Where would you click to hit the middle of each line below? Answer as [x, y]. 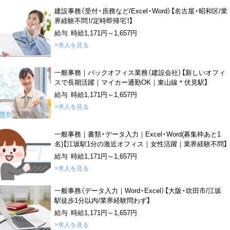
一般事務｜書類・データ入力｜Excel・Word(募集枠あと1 [137, 134]
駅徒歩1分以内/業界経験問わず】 [102, 200]
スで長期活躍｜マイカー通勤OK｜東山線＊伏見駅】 [131, 82]
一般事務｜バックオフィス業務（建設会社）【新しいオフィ [140, 72]
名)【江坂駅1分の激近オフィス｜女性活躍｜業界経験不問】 [141, 144]
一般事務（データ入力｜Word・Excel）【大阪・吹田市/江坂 [138, 190]
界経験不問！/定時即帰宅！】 [93, 21]
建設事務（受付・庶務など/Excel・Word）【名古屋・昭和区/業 [141, 11]
